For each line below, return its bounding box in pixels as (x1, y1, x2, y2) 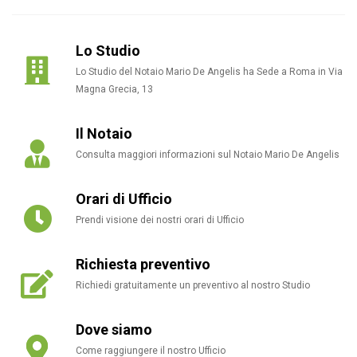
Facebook (105, 245, 150, 257)
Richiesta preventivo (76, 256, 210, 273)
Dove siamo (76, 321, 152, 338)
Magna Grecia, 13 (76, 84, 153, 95)
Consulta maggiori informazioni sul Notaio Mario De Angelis (76, 149, 339, 160)
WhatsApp (105, 173, 150, 184)
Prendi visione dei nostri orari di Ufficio (76, 214, 244, 226)
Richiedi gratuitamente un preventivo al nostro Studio (76, 280, 310, 291)
